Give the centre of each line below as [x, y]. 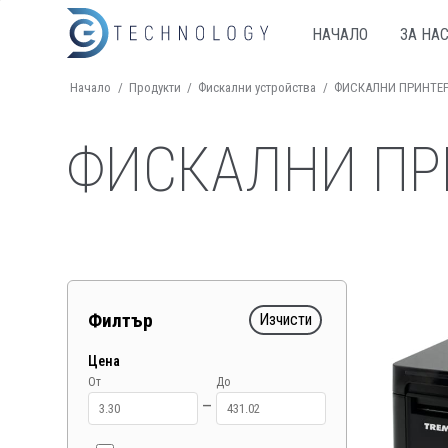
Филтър [121, 320]
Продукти [154, 87]
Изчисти [286, 320]
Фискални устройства [257, 87]
